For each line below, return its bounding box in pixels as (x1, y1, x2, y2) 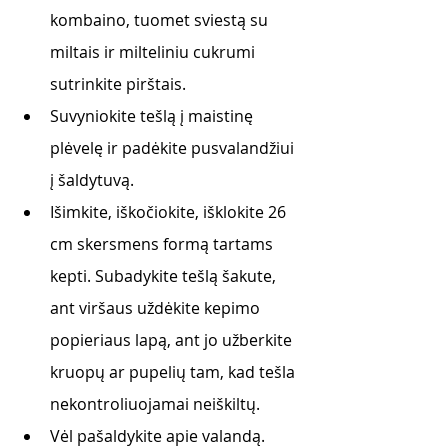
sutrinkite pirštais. (50, 73, 190, 95)
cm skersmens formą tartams (50, 233, 277, 255)
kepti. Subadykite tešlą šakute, (50, 265, 280, 287)
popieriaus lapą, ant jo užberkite (50, 329, 296, 351)
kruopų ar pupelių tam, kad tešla (50, 361, 299, 383)
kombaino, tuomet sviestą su (50, 9, 272, 31)
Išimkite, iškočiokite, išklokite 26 (50, 201, 290, 223)
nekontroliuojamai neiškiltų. (50, 393, 264, 415)
